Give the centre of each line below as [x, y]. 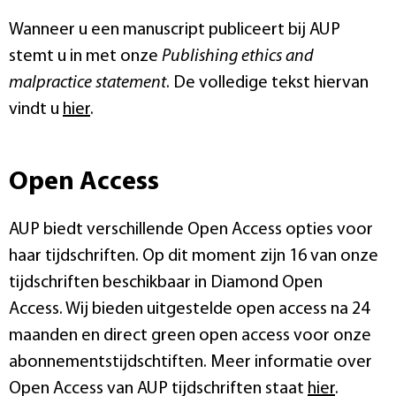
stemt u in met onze [85, 56]
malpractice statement [88, 83]
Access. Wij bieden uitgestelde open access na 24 [189, 309]
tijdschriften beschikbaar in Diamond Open [166, 282]
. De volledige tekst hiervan [267, 83]
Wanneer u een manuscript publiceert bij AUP [175, 30]
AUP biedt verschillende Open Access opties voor [191, 229]
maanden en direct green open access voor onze [190, 335]
